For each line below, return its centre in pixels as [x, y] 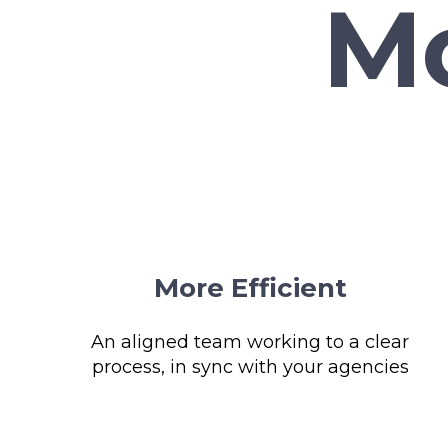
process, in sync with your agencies [250, 367]
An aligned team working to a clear [250, 342]
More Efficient [250, 288]
